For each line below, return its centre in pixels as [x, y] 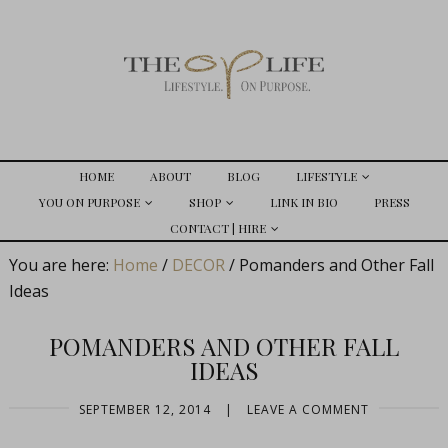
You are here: [60, 265]
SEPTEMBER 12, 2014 [145, 409]
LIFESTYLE [326, 176]
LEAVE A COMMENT [308, 409]
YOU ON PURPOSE [89, 202]
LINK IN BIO [303, 202]
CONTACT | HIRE [217, 228]
